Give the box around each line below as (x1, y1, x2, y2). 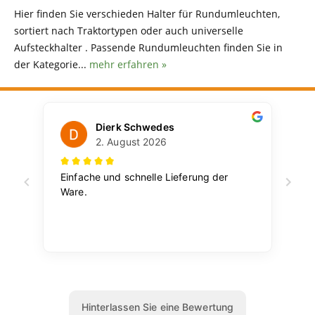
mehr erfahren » (89, 57, 167, 71)
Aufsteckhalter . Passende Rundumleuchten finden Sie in (14, 40, 283, 54)
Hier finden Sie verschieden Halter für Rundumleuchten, (14, 6, 280, 20)
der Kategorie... (14, 57, 89, 71)
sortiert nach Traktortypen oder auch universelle (14, 23, 243, 37)
